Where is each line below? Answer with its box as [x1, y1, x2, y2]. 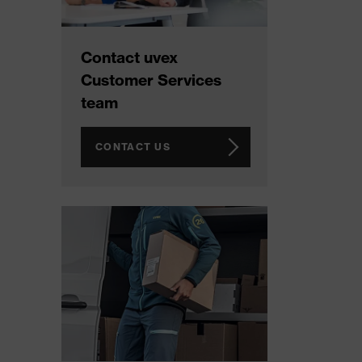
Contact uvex [81, 47, 178, 67]
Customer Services [81, 69, 221, 90]
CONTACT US [95, 140, 170, 153]
